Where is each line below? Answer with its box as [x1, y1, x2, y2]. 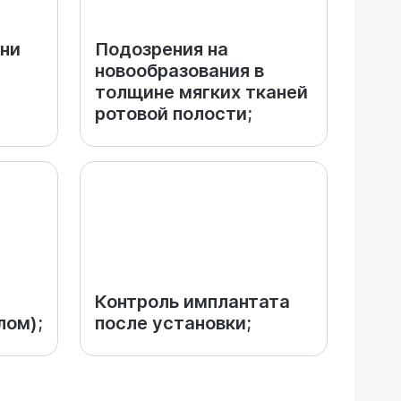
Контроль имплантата [95, 291, 290, 312]
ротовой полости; [95, 103, 252, 124]
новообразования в [95, 60, 264, 81]
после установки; [95, 312, 252, 334]
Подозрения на [95, 38, 228, 60]
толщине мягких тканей [95, 81, 308, 103]
